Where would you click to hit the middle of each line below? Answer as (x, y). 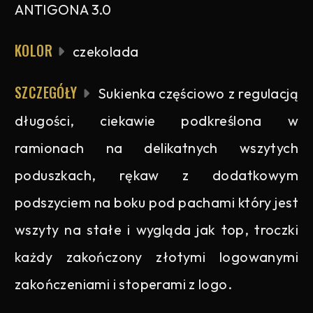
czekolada (104, 52)
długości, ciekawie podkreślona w (156, 121)
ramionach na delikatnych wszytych (156, 148)
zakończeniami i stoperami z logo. (124, 284)
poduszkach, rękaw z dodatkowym (156, 175)
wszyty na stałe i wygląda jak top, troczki (156, 230)
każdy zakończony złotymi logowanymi (156, 257)
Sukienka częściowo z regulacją (196, 94)
